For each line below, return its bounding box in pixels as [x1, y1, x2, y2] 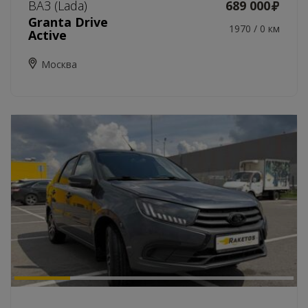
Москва [41, 58, 77, 71]
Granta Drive [28, 14, 108, 30]
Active [28, 27, 67, 43]
